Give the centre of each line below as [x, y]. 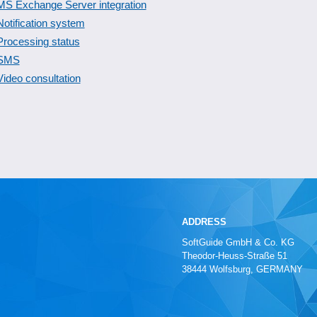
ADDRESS [204, 222]
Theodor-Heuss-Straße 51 [235, 256]
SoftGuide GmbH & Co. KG [238, 242]
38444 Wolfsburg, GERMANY [242, 269]
